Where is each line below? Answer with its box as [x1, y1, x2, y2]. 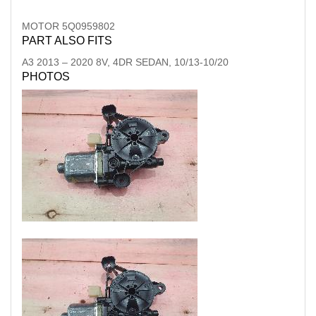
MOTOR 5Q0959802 [22, 20, 115, 32]
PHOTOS [22, 71, 70, 83]
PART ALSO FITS [22, 35, 112, 47]
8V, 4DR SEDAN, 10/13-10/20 [96, 56, 229, 68]
